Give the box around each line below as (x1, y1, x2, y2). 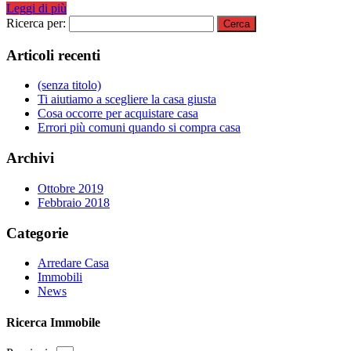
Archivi (6, 150, 54, 167)
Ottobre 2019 (38, 181, 103, 195)
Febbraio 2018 (38, 195, 110, 209)
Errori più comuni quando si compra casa (38, 121, 241, 135)
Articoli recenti (6, 46, 100, 63)
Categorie (6, 224, 68, 241)
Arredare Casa (38, 256, 109, 270)
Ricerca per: (6, 16, 66, 30)
